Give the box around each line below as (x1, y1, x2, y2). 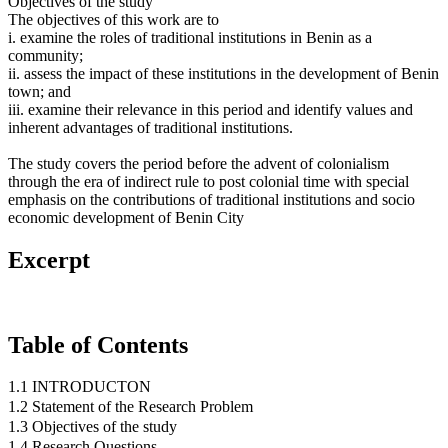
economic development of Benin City (8, 208, 244, 226)
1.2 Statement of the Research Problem (8, 398, 253, 416)
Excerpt (8, 246, 90, 273)
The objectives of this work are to (8, 10, 219, 28)
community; (8, 46, 83, 64)
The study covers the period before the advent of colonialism (8, 154, 389, 172)
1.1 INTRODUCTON (8, 378, 151, 396)
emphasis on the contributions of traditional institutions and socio (8, 190, 415, 208)
